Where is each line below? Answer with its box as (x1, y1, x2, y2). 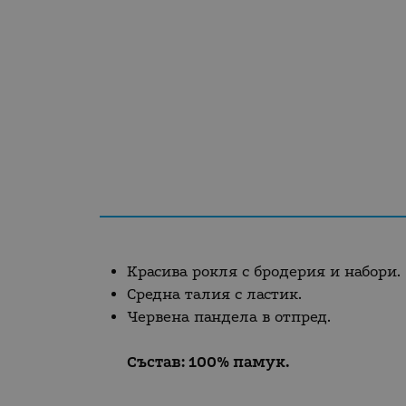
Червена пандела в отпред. (127, 308, 336, 326)
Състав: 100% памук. (127, 353, 291, 372)
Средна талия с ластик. (127, 285, 303, 304)
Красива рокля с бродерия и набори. (127, 263, 401, 281)
